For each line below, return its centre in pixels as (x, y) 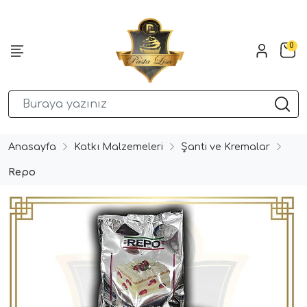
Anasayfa (32, 146)
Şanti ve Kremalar (225, 146)
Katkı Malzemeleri (119, 146)
